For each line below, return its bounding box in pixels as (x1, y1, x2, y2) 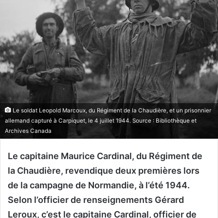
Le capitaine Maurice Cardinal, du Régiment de (8, 151, 202, 162)
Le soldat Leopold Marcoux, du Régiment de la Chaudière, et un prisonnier (11, 107, 211, 114)
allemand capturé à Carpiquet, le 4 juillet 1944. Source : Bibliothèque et (5, 117, 197, 125)
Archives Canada (5, 127, 52, 135)
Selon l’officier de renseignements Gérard (8, 195, 184, 205)
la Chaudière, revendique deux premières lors (8, 165, 200, 176)
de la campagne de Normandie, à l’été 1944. (8, 180, 190, 191)
